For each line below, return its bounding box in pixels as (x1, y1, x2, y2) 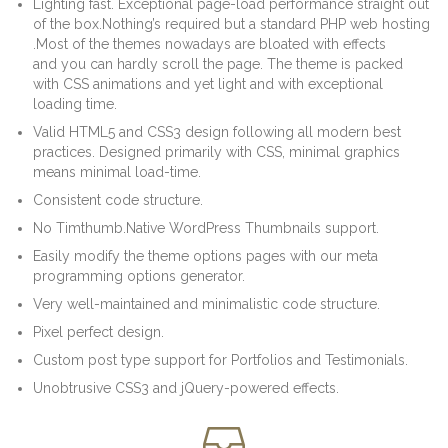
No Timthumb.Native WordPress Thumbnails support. (33, 219, 380, 236)
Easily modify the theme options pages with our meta (33, 247, 379, 264)
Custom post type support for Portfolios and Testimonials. (33, 351, 409, 368)
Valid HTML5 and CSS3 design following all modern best (33, 123, 402, 140)
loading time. (33, 95, 118, 112)
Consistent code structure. (33, 191, 204, 208)
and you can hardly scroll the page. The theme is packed (33, 55, 404, 72)
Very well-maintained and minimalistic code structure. (33, 295, 381, 312)
